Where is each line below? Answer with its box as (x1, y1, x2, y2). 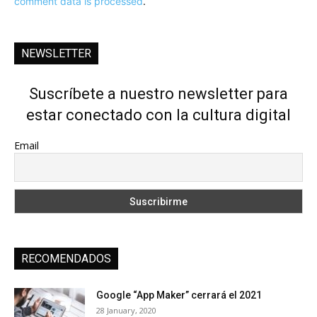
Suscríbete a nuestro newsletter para (29, 85, 288, 103)
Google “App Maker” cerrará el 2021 (96, 289, 262, 301)
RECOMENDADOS (21, 252, 111, 266)
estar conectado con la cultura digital (26, 106, 291, 125)
